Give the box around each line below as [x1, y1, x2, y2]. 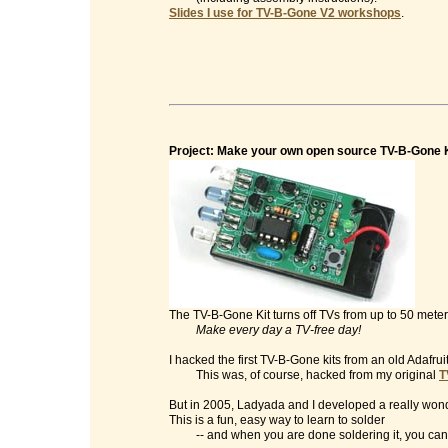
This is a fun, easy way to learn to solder [169, 413, 385, 427]
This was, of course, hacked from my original [169, 368, 439, 382]
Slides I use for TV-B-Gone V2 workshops [169, 6, 401, 20]
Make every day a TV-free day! [196, 323, 361, 337]
